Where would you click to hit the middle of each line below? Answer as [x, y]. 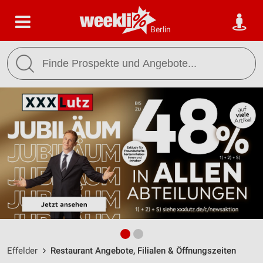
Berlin [161, 29]
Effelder [22, 251]
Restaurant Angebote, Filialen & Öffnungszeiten [143, 251]
